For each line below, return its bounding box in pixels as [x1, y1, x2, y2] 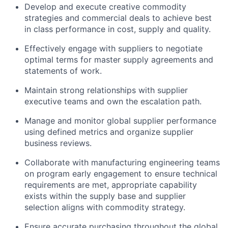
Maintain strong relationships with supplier [24, 85, 188, 95]
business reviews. [24, 138, 92, 148]
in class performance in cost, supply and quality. [24, 24, 211, 34]
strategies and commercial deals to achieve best [24, 13, 212, 23]
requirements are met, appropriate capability [24, 180, 197, 190]
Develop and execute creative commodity [24, 2, 186, 12]
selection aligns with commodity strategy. [24, 202, 185, 212]
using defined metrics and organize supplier [24, 127, 193, 137]
